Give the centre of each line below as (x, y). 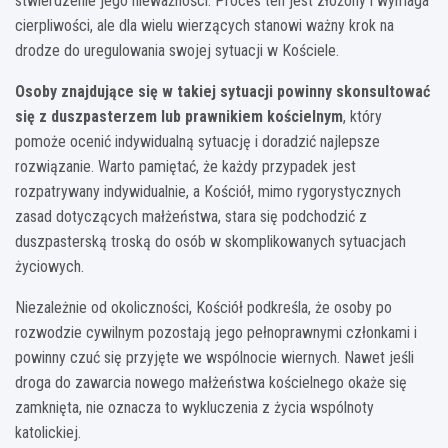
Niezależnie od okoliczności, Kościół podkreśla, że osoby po (203, 307)
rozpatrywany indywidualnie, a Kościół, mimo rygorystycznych (208, 191)
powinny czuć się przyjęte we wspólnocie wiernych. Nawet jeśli (214, 357)
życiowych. (49, 266)
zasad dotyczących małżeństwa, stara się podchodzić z (191, 216)
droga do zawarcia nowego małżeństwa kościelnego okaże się (211, 382)
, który (362, 116)
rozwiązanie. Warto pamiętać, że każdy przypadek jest (185, 166)
